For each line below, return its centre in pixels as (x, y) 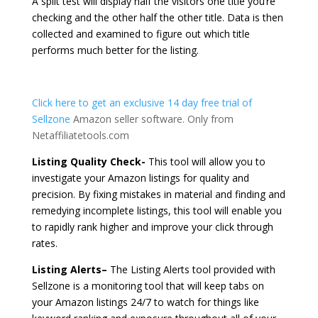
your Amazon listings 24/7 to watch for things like (145, 302)
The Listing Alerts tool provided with (191, 270)
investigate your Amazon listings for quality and (140, 178)
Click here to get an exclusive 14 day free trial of (142, 103)
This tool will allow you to (205, 162)
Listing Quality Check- (88, 162)
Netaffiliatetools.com (80, 136)
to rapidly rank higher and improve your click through (152, 227)
